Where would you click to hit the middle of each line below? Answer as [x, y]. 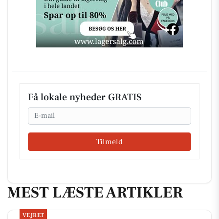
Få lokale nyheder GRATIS [85, 97]
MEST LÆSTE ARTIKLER [95, 193]
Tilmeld [109, 142]
